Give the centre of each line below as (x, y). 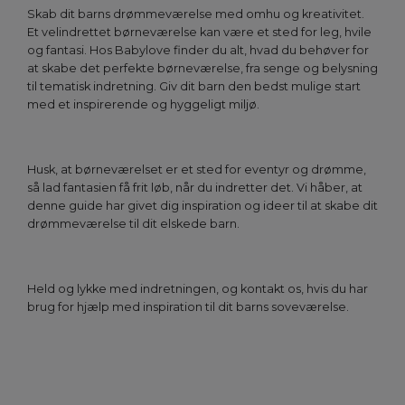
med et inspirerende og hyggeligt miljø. (143, 105)
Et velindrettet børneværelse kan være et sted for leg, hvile (199, 33)
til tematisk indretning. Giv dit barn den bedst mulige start (194, 87)
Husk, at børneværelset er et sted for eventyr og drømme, (197, 170)
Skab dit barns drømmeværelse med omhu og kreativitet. (196, 14)
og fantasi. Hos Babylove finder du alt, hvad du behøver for (198, 51)
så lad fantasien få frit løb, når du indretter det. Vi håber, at (195, 188)
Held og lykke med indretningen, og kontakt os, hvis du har (198, 289)
